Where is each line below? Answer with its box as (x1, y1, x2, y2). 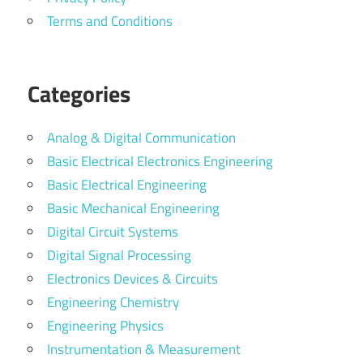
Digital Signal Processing (47, 245, 191, 267)
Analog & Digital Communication (47, 127, 236, 149)
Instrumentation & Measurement (47, 339, 241, 361)
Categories (28, 76, 130, 112)
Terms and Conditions (47, 11, 173, 32)
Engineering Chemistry (47, 292, 179, 314)
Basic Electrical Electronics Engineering (47, 151, 273, 173)
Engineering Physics (47, 315, 164, 337)
